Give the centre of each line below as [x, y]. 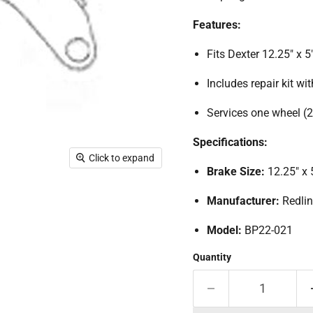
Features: [217, 25]
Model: [224, 230]
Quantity [212, 257]
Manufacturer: [243, 201]
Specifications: [230, 142]
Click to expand [122, 158]
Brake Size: [235, 172]
